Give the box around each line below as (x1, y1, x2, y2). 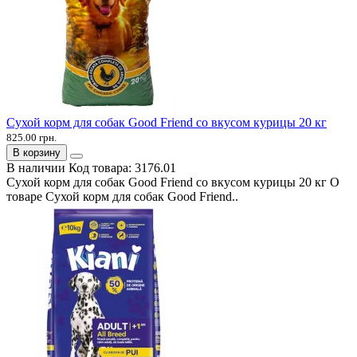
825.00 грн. (6, 131, 57, 143)
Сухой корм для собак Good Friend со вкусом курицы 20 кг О (6, 175, 339, 189)
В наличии (6, 160, 65, 175)
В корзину (13, 146, 61, 159)
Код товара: (69, 160, 135, 175)
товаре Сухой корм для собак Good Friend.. (6, 189, 238, 203)
